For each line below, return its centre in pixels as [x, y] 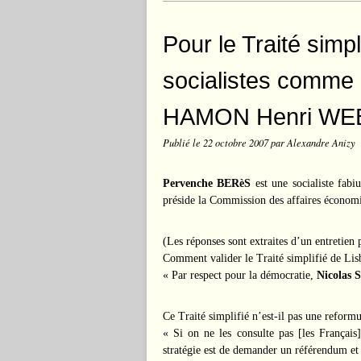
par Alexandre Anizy [313, 143]
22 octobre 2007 [237, 143]
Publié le [183, 143]
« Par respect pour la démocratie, [240, 275]
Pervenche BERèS [207, 183]
